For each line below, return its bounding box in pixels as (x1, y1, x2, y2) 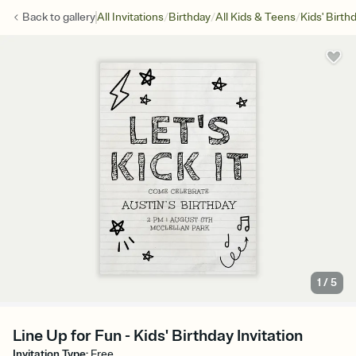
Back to (22, 10, 63, 24)
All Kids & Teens (215, 10, 296, 24)
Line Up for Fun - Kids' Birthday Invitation (13, 326, 303, 346)
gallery (63, 10, 95, 24)
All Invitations (97, 10, 164, 24)
